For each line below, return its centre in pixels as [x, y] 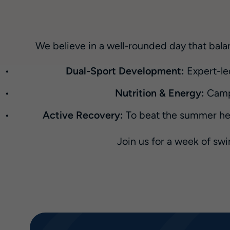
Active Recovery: [83, 116]
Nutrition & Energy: [160, 94]
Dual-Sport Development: [125, 72]
